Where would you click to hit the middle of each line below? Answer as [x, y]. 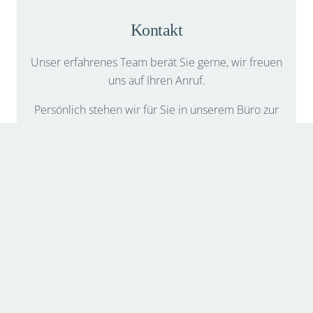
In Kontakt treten [156, 208]
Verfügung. [156, 128]
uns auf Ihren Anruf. [156, 80]
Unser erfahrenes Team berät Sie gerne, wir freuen [156, 62]
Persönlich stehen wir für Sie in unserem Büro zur [156, 109]
